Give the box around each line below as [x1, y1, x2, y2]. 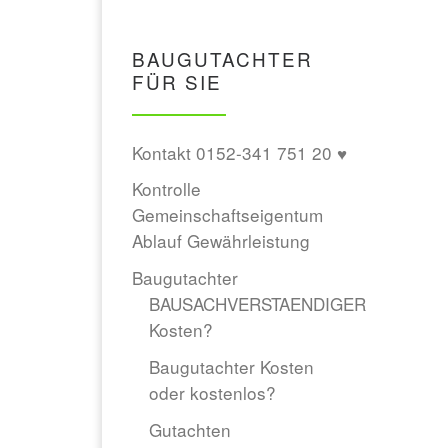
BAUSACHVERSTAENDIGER [149, 291, 367, 317]
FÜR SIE [132, 67, 222, 95]
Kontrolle [132, 176, 201, 202]
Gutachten [149, 416, 232, 442]
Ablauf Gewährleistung [132, 228, 310, 254]
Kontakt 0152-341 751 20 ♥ [132, 139, 347, 165]
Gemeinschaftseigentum [132, 202, 323, 228]
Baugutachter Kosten [149, 353, 315, 379]
